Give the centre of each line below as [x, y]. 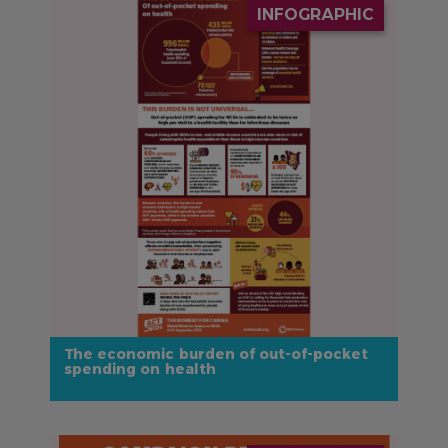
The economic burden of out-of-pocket [216, 353]
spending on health [140, 368]
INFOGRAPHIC [315, 14]
